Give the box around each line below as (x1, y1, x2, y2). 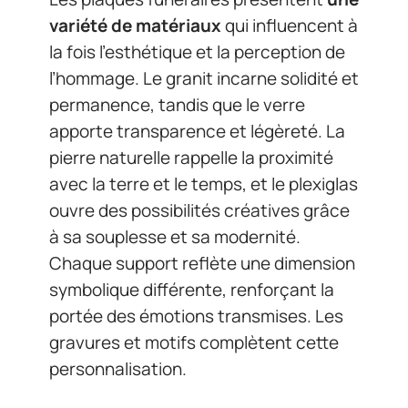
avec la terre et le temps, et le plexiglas (49, 171, 358, 196)
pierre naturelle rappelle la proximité (49, 145, 333, 169)
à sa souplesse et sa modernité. (49, 224, 301, 249)
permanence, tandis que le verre (49, 92, 305, 117)
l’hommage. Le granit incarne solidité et (49, 66, 359, 90)
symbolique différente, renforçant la (49, 277, 334, 301)
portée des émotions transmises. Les (49, 303, 343, 328)
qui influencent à (221, 13, 358, 37)
